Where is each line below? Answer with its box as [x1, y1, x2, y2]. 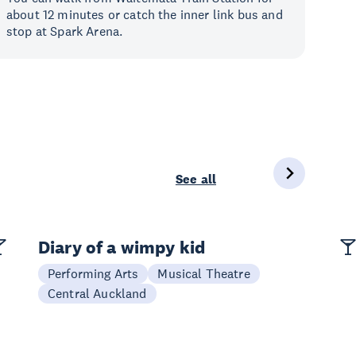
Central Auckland [48, 285, 147, 301]
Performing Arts [48, 265, 139, 281]
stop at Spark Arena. [6, 23, 123, 39]
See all [175, 171, 216, 188]
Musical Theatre [157, 265, 250, 281]
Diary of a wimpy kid [38, 236, 206, 258]
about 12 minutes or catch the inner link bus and [6, 6, 283, 22]
